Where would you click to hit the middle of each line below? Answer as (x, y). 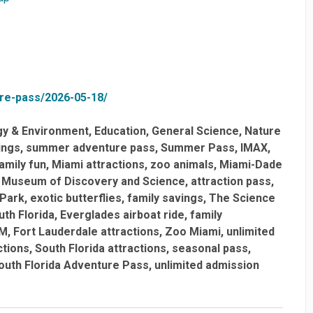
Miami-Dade (251, 164)
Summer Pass (198, 147)
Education (120, 131)
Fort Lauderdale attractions (86, 231)
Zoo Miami (193, 231)
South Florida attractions (101, 248)
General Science (195, 131)
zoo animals (182, 164)
